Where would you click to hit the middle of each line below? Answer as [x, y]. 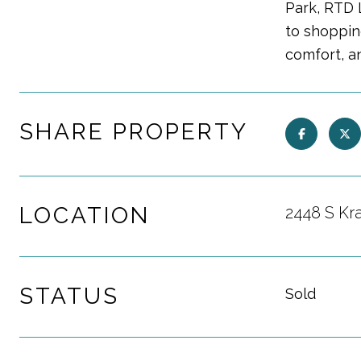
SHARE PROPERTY [134, 132]
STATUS [69, 296]
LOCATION [85, 216]
